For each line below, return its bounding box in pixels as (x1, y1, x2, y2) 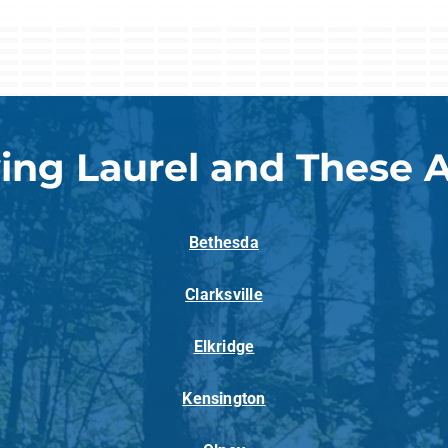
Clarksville (185, 285, 263, 305)
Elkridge (193, 337, 255, 357)
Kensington (182, 389, 266, 409)
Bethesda (189, 233, 259, 253)
